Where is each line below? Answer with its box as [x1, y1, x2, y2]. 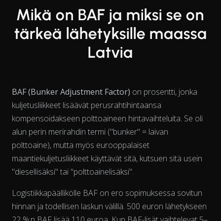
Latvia [88, 42, 133, 62]
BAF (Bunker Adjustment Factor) [12, 86, 130, 97]
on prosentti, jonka [130, 86, 197, 97]
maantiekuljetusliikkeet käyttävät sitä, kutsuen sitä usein [12, 152, 202, 164]
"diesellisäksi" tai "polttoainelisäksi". [12, 166, 134, 177]
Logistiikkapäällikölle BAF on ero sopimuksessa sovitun [12, 187, 202, 198]
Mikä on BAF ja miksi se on [17, 5, 204, 24]
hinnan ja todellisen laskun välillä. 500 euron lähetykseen [12, 200, 207, 212]
